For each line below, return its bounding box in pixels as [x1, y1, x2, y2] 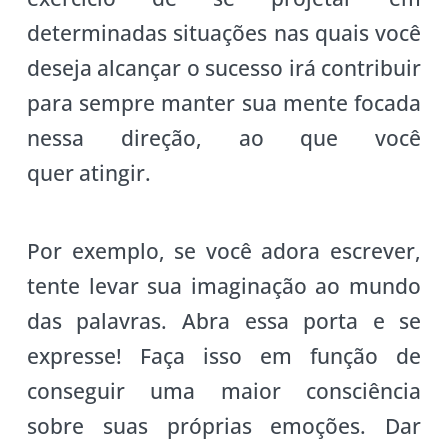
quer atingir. [26, 158, 151, 187]
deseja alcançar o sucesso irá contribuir [26, 53, 422, 82]
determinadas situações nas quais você [26, 18, 422, 47]
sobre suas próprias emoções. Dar [26, 411, 422, 440]
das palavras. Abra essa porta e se [26, 306, 422, 335]
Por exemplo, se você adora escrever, [26, 236, 422, 265]
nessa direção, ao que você [26, 123, 422, 152]
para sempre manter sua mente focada [26, 88, 422, 117]
